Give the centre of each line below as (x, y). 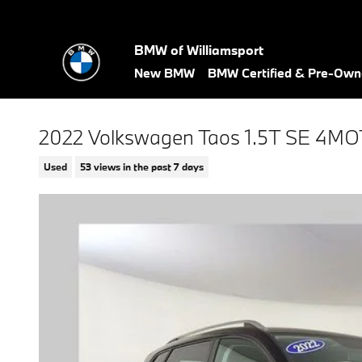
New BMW (164, 73)
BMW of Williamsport (199, 50)
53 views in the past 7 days (142, 166)
